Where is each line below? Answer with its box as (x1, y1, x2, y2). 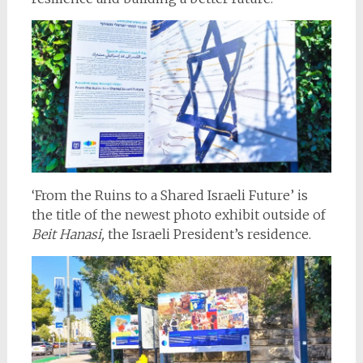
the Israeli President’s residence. (107, 226, 311, 243)
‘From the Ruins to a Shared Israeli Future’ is (31, 187, 308, 204)
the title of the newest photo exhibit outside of (31, 207, 326, 224)
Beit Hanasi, (31, 226, 108, 243)
